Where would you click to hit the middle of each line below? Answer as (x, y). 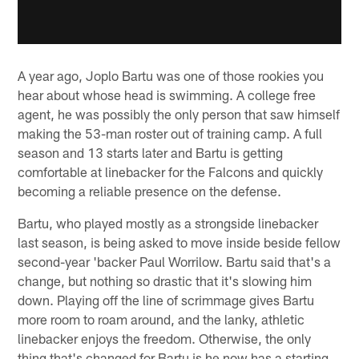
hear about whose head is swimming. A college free (167, 94)
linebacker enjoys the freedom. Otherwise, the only (165, 338)
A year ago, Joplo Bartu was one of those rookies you (171, 75)
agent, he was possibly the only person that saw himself (179, 113)
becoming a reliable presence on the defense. (150, 190)
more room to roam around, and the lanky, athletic (161, 319)
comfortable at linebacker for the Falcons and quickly (171, 171)
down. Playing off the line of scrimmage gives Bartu (166, 299)
